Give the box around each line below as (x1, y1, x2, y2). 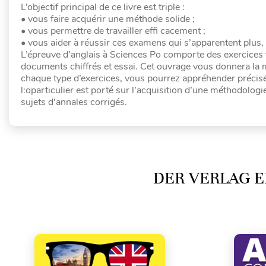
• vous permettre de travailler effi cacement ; (21, 24, 205, 37)
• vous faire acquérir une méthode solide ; (21, 12, 195, 26)
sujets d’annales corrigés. (21, 96, 127, 109)
